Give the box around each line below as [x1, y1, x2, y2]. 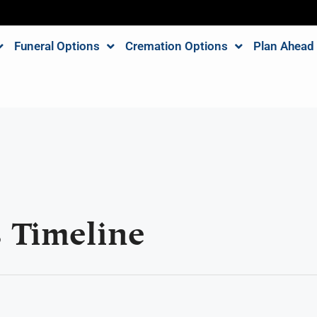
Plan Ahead [253, 39, 314, 53]
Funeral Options [13, 39, 100, 53]
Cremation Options [125, 39, 228, 53]
